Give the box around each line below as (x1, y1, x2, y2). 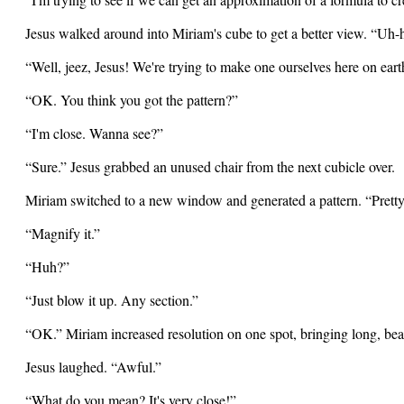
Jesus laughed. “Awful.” (25, 357, 161, 376)
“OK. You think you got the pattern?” (25, 90, 238, 109)
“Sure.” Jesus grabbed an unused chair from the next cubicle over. (25, 157, 395, 176)
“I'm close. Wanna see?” (25, 124, 163, 142)
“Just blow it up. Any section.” (25, 290, 198, 309)
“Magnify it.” (25, 224, 100, 243)
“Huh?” (25, 257, 69, 276)
